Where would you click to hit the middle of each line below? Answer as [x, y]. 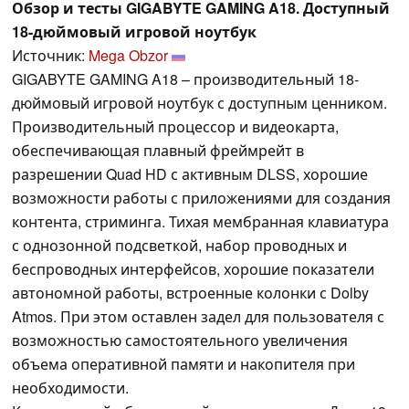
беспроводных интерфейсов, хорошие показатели [193, 268]
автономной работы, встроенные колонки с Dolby [190, 292]
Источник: [50, 55]
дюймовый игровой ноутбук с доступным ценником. [199, 102]
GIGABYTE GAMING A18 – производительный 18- [185, 79]
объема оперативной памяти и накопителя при [184, 363]
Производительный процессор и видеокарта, [175, 126]
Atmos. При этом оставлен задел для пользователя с [198, 316]
